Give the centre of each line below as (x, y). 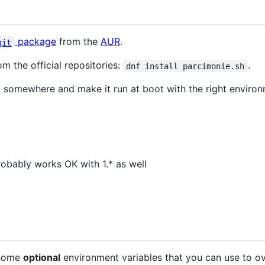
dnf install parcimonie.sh (185, 66)
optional (41, 257)
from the (78, 42)
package (35, 42)
